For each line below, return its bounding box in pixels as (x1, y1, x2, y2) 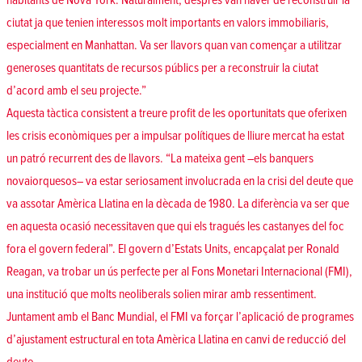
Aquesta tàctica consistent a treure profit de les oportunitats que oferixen (6, 105, 347, 122)
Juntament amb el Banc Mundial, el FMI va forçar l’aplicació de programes (6, 309, 354, 326)
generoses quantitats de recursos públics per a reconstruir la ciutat (6, 60, 318, 77)
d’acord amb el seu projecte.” (6, 82, 146, 99)
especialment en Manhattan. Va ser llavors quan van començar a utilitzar (6, 37, 342, 54)
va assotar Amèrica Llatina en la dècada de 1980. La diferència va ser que (6, 196, 349, 213)
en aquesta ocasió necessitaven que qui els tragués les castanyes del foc (6, 218, 344, 235)
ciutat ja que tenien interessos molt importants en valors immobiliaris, (6, 15, 329, 32)
